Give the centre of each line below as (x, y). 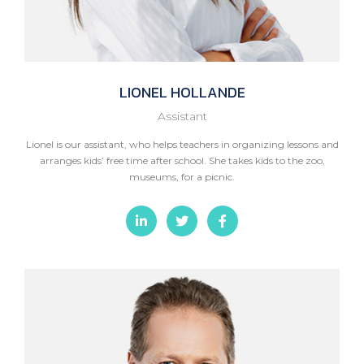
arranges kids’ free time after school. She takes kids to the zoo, (182, 160)
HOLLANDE (206, 92)
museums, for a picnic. (182, 177)
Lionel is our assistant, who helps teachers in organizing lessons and (182, 144)
